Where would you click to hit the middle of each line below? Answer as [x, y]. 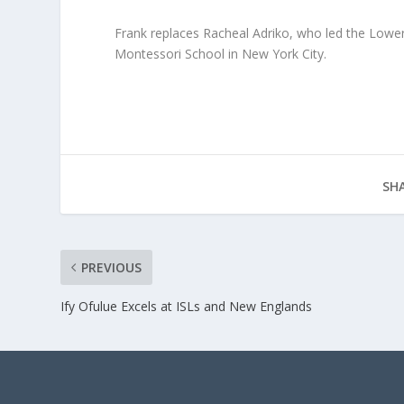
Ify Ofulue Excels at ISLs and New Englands [187, 306]
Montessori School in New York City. [221, 53]
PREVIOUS [112, 267]
